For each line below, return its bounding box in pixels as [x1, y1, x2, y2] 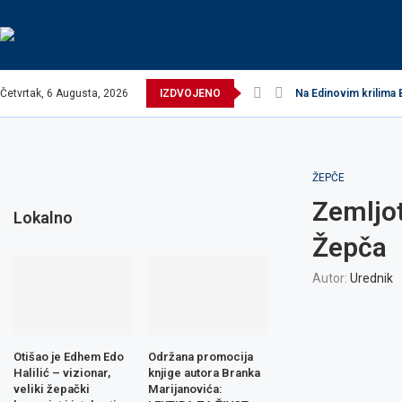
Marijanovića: [147, 381, 223, 396]
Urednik [349, 271, 393, 285]
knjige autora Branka [147, 365, 260, 380]
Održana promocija [147, 349, 253, 363]
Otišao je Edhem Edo [13, 349, 124, 363]
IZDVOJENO [160, 87, 221, 100]
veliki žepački [13, 381, 90, 396]
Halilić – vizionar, [13, 365, 110, 380]
